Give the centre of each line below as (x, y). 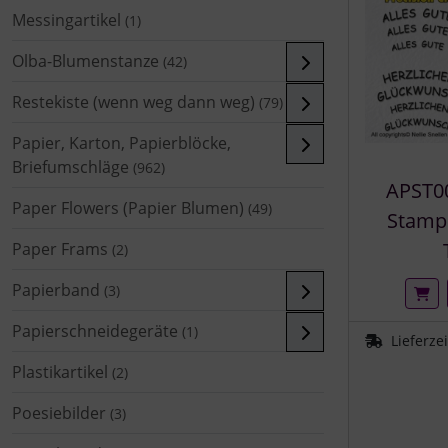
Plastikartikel (60, 371)
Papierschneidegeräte (95, 330)
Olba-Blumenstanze (85, 60)
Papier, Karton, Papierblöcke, (121, 142)
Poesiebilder (59, 412)
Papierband (56, 289)
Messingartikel (66, 19)
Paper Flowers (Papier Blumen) (128, 207)
